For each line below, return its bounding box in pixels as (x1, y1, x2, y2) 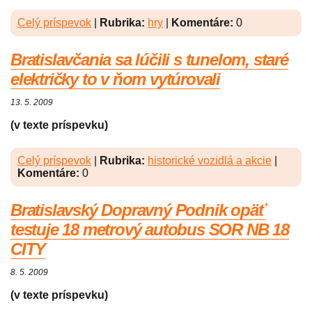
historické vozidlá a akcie (148, 155, 272, 167)
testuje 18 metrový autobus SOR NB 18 (10, 220, 289, 240)
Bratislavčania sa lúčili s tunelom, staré (10, 50, 288, 70)
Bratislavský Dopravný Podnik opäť (10, 201, 266, 220)
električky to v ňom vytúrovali (10, 70, 220, 89)
